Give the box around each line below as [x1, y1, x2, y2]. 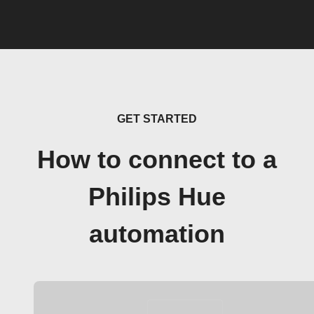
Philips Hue [88, 183, 226, 211]
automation [89, 220, 225, 248]
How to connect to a [37, 146, 277, 174]
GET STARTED [117, 113, 197, 125]
